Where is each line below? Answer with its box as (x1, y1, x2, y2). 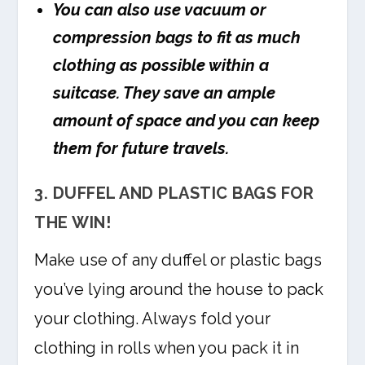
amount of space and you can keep (53, 111, 320, 131)
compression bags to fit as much (53, 28, 301, 48)
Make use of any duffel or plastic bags (34, 250, 323, 270)
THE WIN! (34, 213, 112, 233)
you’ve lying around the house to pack (34, 279, 324, 300)
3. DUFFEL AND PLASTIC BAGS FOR (34, 183, 314, 204)
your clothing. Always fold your (34, 309, 271, 329)
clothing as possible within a (53, 55, 270, 76)
